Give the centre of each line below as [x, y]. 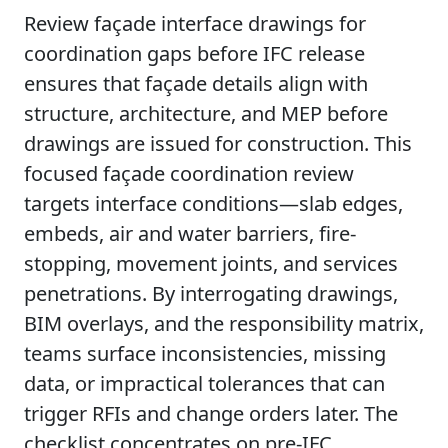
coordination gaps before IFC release [194, 53]
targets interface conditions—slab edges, [213, 203]
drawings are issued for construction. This [218, 143]
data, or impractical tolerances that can [204, 383]
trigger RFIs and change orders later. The [211, 413]
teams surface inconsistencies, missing [205, 353]
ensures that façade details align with [196, 83]
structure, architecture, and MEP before [206, 113]
